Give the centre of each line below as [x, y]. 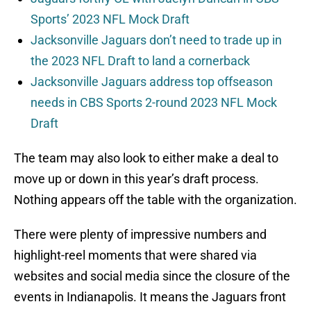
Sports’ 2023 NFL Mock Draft [110, 19]
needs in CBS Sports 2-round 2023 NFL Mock [154, 103]
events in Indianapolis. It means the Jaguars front [150, 297]
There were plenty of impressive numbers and [140, 235]
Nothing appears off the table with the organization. [155, 200]
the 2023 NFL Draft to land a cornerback [140, 61]
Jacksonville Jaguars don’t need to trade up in [156, 40]
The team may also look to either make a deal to [146, 158]
